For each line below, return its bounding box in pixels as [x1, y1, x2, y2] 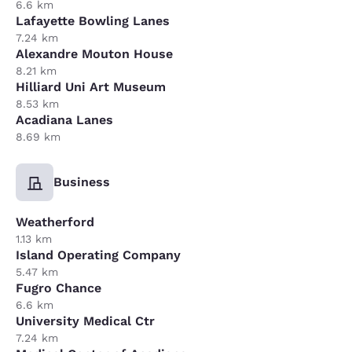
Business [53, 174, 110, 189]
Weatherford [16, 214, 94, 229]
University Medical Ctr [16, 313, 155, 328]
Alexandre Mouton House [16, 46, 173, 61]
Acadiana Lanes [16, 112, 113, 127]
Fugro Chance [16, 280, 101, 295]
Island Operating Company [16, 247, 181, 262]
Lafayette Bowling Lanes [16, 13, 170, 28]
